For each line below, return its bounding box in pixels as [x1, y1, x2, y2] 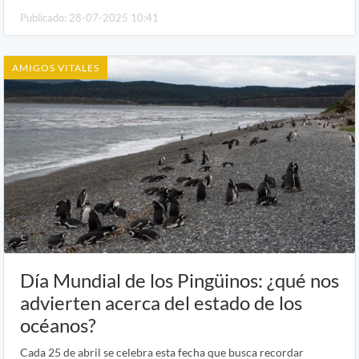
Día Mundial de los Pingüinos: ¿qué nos [20, 268, 339, 292]
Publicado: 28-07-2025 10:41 [20, 10, 159, 24]
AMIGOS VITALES [12, 61, 99, 74]
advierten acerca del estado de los [20, 291, 302, 315]
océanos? [20, 313, 96, 337]
